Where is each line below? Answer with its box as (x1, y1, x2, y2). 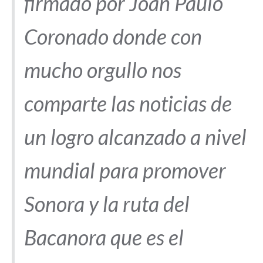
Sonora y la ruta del (24, 191, 190, 217)
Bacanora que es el (24, 224, 184, 250)
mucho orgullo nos (24, 57, 181, 83)
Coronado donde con (24, 23, 202, 49)
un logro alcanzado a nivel (24, 124, 247, 150)
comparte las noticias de (24, 90, 232, 116)
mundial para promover (24, 157, 226, 183)
